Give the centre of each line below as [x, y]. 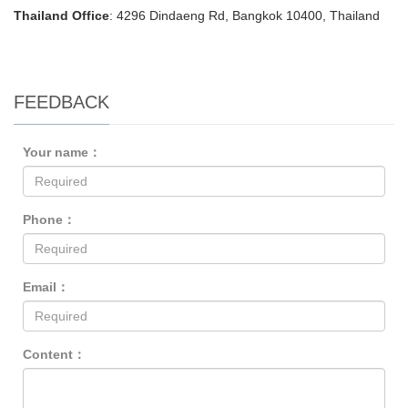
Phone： [49, 219]
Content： [54, 354]
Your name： [62, 152]
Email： [46, 287]
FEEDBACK [61, 102]
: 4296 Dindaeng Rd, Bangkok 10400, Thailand [245, 15]
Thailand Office [61, 15]
